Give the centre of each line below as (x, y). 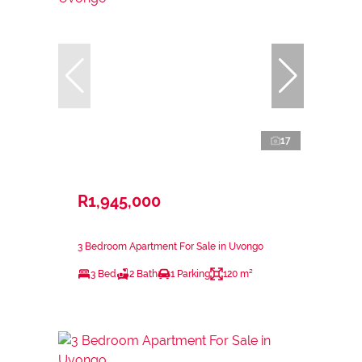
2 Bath (143, 274)
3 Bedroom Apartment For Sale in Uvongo (170, 246)
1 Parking (190, 274)
